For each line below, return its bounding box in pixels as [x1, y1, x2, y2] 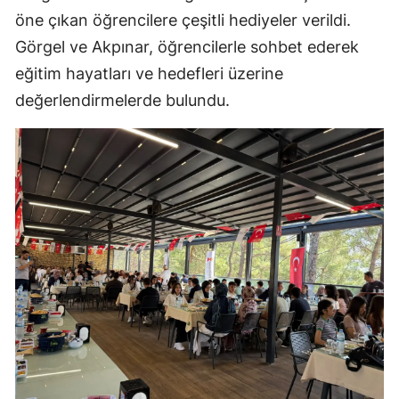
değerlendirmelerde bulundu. [15, 91, 230, 110]
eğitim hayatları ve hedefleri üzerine [15, 64, 283, 84]
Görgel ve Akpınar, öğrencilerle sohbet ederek [15, 37, 359, 57]
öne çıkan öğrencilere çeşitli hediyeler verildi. [15, 11, 351, 30]
